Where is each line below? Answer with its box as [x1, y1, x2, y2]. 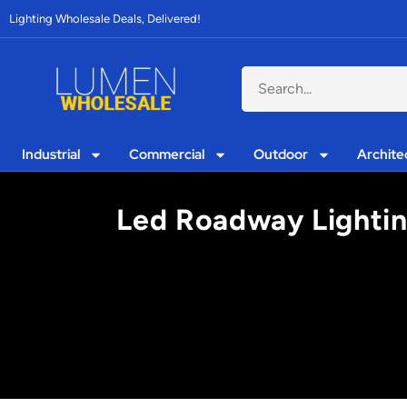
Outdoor [253, 145, 309, 164]
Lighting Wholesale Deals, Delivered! [9, 12, 201, 25]
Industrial [22, 145, 81, 164]
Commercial [129, 145, 205, 164]
